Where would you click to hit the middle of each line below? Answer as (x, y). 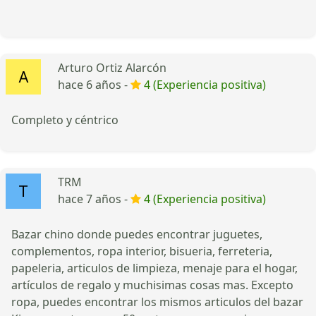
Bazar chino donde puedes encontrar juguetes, (137, 234)
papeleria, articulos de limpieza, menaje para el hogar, (154, 268)
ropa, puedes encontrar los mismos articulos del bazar (157, 302)
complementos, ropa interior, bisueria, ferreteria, (142, 251)
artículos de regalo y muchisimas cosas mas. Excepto (152, 285)
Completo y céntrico (65, 120)
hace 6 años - (94, 84)
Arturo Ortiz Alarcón (112, 67)
